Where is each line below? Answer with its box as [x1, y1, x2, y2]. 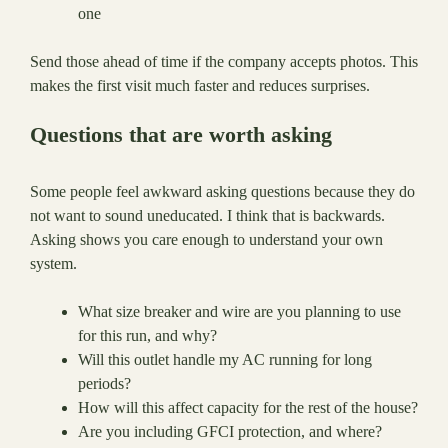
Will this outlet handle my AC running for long [78, 351, 372, 369]
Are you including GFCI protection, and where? [78, 423, 382, 441]
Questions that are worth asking [30, 122, 332, 148]
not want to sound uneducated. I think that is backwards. [30, 207, 385, 225]
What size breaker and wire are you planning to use [78, 303, 401, 321]
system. [30, 255, 77, 273]
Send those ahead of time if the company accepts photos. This [30, 53, 418, 71]
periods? [78, 375, 131, 393]
